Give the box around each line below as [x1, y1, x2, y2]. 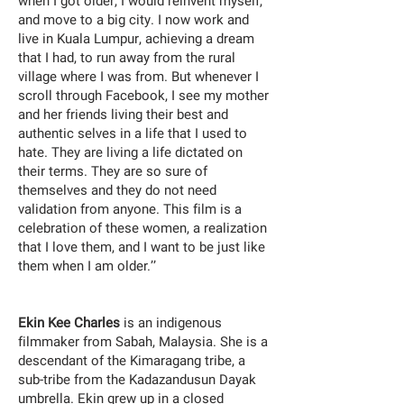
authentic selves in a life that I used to [18, 124, 247, 143]
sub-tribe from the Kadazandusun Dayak [18, 370, 256, 390]
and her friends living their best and [18, 105, 228, 124]
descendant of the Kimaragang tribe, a [18, 351, 245, 371]
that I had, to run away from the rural [18, 48, 235, 68]
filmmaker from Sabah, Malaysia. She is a [18, 332, 268, 352]
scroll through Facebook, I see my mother [18, 86, 269, 106]
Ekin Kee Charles [18, 313, 120, 333]
